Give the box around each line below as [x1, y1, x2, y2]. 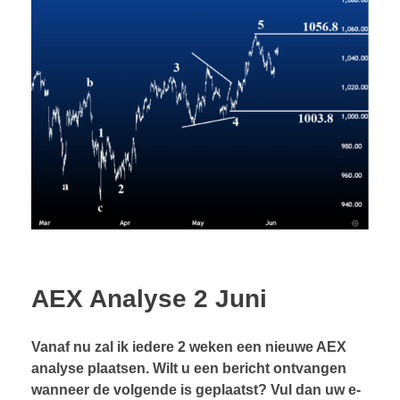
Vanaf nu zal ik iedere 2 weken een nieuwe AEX [31, 338, 346, 354]
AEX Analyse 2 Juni [31, 284, 267, 312]
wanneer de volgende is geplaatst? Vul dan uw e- [31, 381, 361, 397]
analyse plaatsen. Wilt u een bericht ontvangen [31, 360, 346, 376]
